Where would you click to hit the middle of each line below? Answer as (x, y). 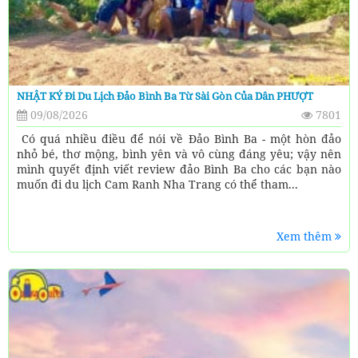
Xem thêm (306, 236)
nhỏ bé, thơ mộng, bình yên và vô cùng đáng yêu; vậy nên (179, 153)
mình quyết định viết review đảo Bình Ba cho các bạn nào (179, 169)
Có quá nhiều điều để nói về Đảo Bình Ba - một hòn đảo (179, 138)
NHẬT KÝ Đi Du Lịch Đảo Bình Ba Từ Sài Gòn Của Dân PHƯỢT (165, 95)
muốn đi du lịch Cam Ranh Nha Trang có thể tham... (157, 184)
